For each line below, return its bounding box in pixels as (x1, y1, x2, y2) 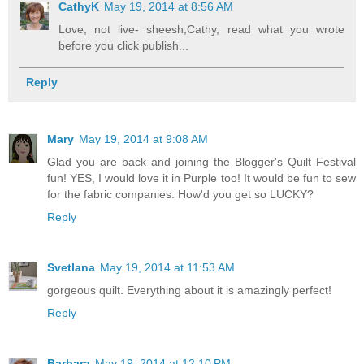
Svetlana (47, 261, 95, 275)
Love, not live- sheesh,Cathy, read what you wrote (58, 22, 344, 36)
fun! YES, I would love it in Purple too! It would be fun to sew (47, 171, 356, 185)
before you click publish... (58, 38, 189, 52)
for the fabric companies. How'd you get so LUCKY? (47, 188, 314, 201)
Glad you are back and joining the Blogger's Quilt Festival (47, 155, 356, 169)
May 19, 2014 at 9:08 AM (79, 132, 208, 146)
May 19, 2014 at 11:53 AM (100, 261, 235, 275)
